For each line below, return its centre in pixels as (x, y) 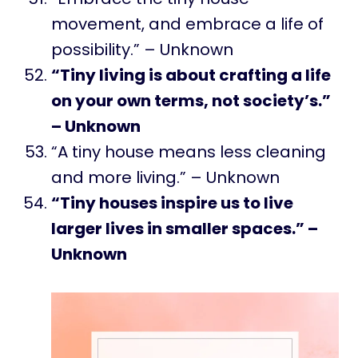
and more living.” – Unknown (165, 178)
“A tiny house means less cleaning (189, 152)
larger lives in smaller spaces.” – (185, 229)
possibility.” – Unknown (142, 50)
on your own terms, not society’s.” (191, 101)
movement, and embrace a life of (187, 24)
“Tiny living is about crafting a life (191, 76)
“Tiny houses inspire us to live (172, 203)
